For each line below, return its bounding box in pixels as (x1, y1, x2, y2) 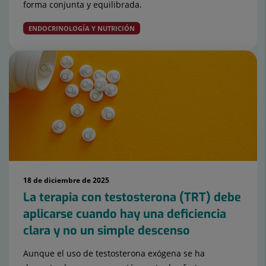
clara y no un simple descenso (23, 223, 190, 239)
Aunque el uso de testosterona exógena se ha (23, 248, 205, 259)
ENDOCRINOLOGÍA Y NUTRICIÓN (28, 24, 135, 33)
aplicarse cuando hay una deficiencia (23, 206, 226, 223)
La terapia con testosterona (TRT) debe (23, 189, 241, 206)
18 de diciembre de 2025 (23, 175, 109, 186)
